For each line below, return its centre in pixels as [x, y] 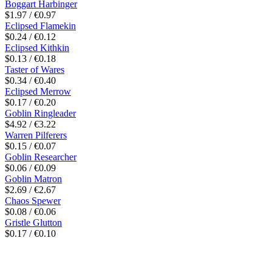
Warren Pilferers [36, 135]
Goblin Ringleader [40, 113]
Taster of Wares [35, 69]
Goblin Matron [33, 178]
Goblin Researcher [41, 157]
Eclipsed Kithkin [37, 47]
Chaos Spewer [33, 200]
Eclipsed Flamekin [40, 25]
